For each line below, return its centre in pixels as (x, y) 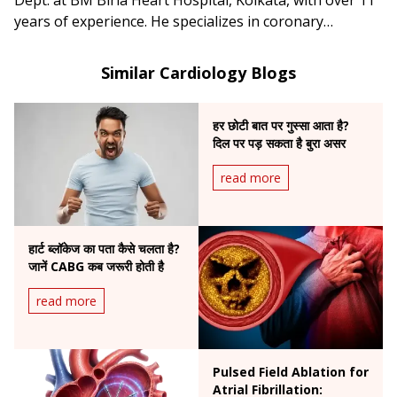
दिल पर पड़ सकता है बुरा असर (279, 143)
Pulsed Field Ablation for (291, 371)
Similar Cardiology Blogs (198, 72)
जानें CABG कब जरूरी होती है (96, 266)
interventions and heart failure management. (164, 42)
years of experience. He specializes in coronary (169, 21)
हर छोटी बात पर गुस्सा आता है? (281, 125)
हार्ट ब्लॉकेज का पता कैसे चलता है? (104, 248)
